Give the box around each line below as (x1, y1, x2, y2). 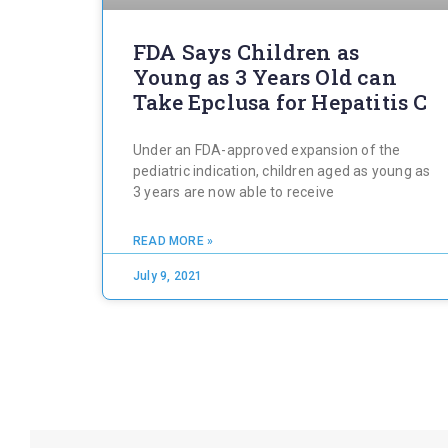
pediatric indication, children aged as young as (133, 162, 431, 179)
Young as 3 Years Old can (133, 62, 397, 91)
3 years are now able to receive (133, 183, 335, 200)
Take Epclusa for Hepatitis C (133, 87, 428, 116)
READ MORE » (133, 233, 214, 248)
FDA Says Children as (133, 37, 359, 66)
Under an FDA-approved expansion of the (133, 141, 401, 158)
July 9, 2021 (133, 268, 203, 283)
